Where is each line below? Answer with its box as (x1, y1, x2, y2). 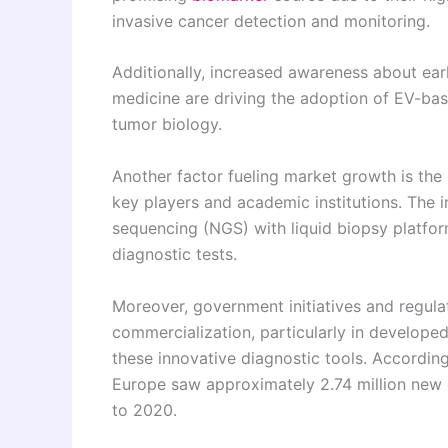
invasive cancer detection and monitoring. (112, 10, 430, 31)
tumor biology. (112, 114, 222, 135)
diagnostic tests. (112, 243, 237, 264)
